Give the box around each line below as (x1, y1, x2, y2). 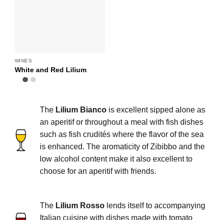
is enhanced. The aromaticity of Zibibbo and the (40, 142, 205, 151)
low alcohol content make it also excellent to (40, 154, 193, 163)
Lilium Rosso (55, 201, 105, 210)
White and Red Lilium (14, 66, 86, 74)
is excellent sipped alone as (107, 105, 206, 114)
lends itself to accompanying (105, 201, 206, 210)
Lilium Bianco (55, 105, 107, 114)
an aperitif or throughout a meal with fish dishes (40, 117, 204, 126)
